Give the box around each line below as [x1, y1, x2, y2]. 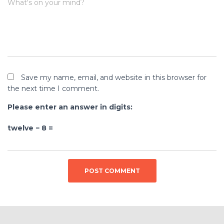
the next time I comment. [7, 84, 99, 93]
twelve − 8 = [7, 123, 53, 133]
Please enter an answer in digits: [7, 102, 132, 112]
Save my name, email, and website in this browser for [21, 73, 206, 82]
